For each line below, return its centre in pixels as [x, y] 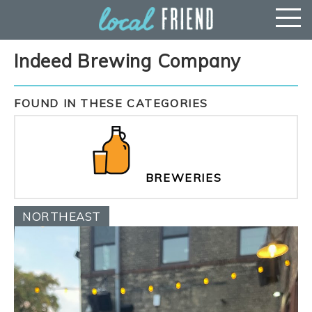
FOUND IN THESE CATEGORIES [111, 103]
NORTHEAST [62, 217]
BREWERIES [184, 178]
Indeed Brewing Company [128, 61]
